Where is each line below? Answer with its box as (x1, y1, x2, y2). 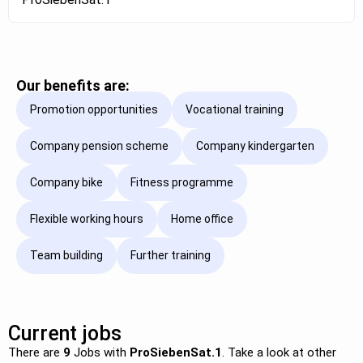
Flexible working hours (30, 212, 143, 226)
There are (8, 344, 63, 360)
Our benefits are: (16, 76, 130, 94)
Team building (30, 249, 103, 263)
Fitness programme (130, 176, 233, 190)
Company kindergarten (196, 139, 314, 153)
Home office (171, 212, 233, 226)
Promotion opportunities (30, 103, 158, 117)
